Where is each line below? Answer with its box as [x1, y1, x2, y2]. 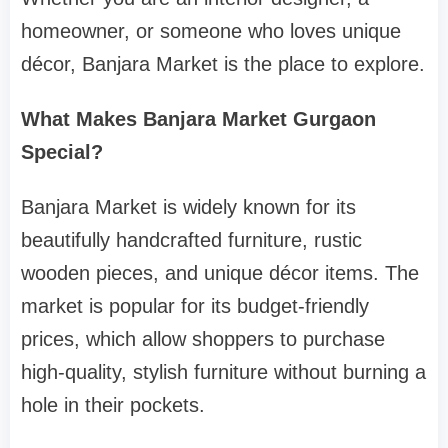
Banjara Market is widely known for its [21, 196, 356, 219]
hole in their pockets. [21, 394, 205, 417]
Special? [21, 141, 103, 164]
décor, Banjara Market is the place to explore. [21, 53, 425, 76]
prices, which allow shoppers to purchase [21, 328, 385, 351]
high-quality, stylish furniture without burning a [21, 361, 426, 384]
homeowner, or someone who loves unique [21, 20, 401, 43]
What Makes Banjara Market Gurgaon [21, 108, 376, 131]
